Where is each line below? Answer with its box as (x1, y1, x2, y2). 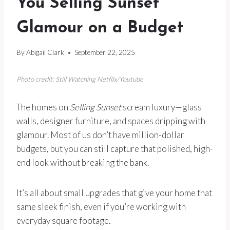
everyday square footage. (16, 215, 110, 226)
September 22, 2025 (74, 48, 136, 57)
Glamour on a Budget (16, 20, 183, 36)
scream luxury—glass (121, 102, 202, 113)
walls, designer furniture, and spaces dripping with (16, 116, 205, 127)
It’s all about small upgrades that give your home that (16, 187, 212, 199)
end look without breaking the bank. (16, 157, 149, 168)
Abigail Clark (26, 48, 65, 57)
